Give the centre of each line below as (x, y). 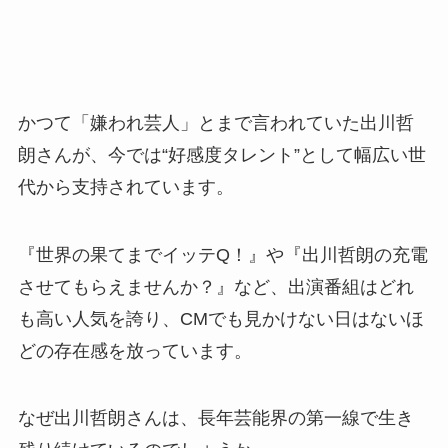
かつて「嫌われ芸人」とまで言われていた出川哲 (215, 122)
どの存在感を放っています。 (134, 350)
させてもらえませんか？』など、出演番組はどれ (215, 286)
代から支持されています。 (125, 186)
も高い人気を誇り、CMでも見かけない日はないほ (220, 318)
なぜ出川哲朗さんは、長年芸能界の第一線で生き (215, 418)
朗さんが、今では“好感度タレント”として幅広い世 (221, 154)
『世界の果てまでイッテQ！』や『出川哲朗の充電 (222, 254)
